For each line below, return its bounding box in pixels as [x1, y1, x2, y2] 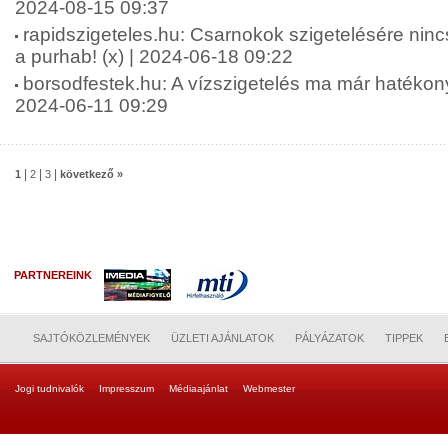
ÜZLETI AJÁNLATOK [171, 332, 274, 344]
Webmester [243, 383, 295, 394]
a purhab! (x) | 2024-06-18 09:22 [15, 46, 293, 67]
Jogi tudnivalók [15, 383, 84, 394]
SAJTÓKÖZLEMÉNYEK [33, 332, 150, 344]
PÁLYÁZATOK [295, 332, 364, 344]
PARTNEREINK [14, 269, 98, 281]
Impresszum [99, 383, 154, 394]
